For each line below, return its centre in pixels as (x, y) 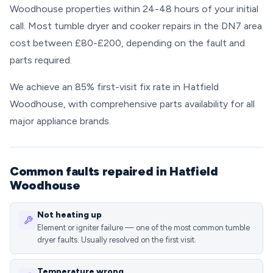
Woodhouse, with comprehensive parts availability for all (132, 104)
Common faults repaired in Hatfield (114, 171)
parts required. (41, 60)
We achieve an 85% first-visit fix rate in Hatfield (114, 87)
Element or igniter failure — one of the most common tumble (144, 228)
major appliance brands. (60, 121)
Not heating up (69, 215)
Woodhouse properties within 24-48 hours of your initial (134, 9)
